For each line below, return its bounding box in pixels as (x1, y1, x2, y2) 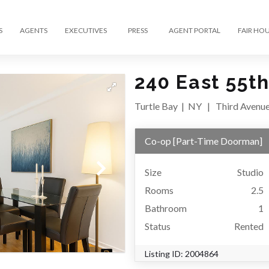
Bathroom (145, 202, 187, 214)
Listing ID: (145, 248, 185, 259)
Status (145, 220, 171, 232)
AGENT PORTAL (168, 25, 220, 35)
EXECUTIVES (64, 25, 107, 35)
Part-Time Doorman (176, 134, 259, 147)
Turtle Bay (134, 100, 178, 112)
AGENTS (19, 25, 47, 35)
